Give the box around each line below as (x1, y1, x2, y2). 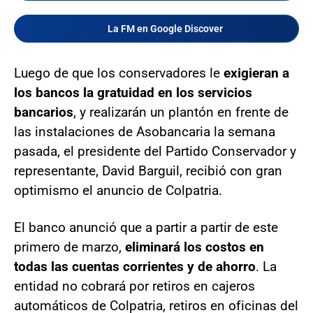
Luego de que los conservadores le (14, 64, 224, 81)
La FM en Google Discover (107, 22, 223, 34)
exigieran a (224, 64, 289, 81)
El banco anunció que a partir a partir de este (14, 219, 278, 235)
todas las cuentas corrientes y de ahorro (14, 258, 256, 275)
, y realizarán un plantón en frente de (73, 103, 289, 120)
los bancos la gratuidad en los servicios (14, 84, 252, 101)
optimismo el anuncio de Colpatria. (14, 182, 222, 198)
